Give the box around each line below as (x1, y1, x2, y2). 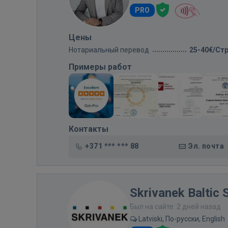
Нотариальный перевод (69, 46, 149, 54)
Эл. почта (188, 142, 224, 150)
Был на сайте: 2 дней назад (130, 203, 221, 211)
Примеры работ (69, 62, 132, 72)
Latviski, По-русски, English (137, 215, 225, 223)
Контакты (69, 124, 108, 134)
